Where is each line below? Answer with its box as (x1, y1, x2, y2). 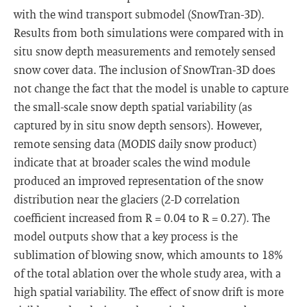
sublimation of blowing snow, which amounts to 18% (14, 247, 283, 262)
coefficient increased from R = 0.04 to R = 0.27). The (14, 210, 270, 225)
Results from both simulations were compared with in (14, 25, 284, 40)
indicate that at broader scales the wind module (14, 155, 250, 169)
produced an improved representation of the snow (14, 173, 263, 188)
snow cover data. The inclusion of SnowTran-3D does (14, 62, 275, 77)
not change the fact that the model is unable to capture (14, 81, 288, 95)
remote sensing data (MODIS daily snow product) (14, 136, 256, 151)
